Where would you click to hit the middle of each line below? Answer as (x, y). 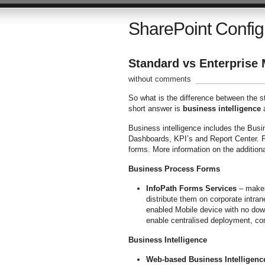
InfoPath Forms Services (191, 188)
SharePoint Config (196, 29)
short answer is (155, 109)
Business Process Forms (174, 169)
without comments (159, 79)
